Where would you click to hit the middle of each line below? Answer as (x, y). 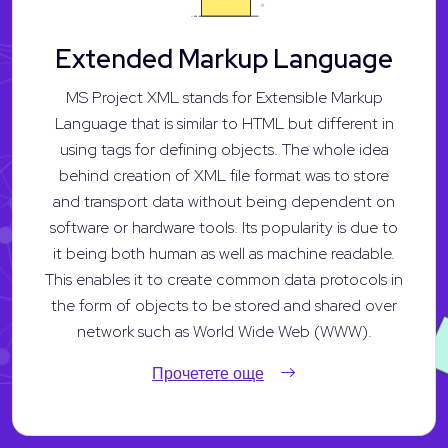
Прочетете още (208, 373)
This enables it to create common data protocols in (224, 279)
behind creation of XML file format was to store (224, 175)
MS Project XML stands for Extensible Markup (224, 97)
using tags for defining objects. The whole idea (224, 149)
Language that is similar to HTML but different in (224, 123)
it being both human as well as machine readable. (224, 253)
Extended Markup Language (224, 58)
